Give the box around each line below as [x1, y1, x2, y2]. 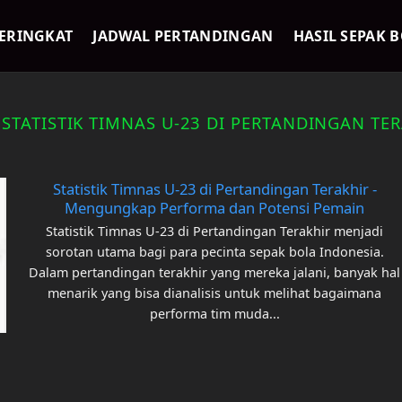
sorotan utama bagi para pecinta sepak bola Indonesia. [45, 242, 384, 260]
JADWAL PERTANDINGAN [92, 26, 274, 46]
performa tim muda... [149, 304, 280, 322]
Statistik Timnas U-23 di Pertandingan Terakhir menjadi [46, 222, 384, 240]
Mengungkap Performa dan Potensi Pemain [65, 197, 365, 219]
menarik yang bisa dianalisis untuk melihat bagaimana [48, 284, 382, 301]
